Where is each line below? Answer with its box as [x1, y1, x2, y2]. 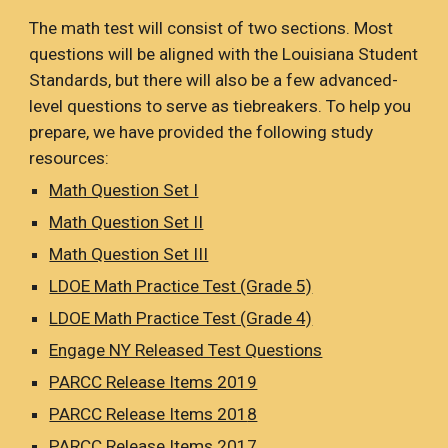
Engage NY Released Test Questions [49, 340, 323, 361]
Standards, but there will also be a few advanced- [29, 70, 399, 91]
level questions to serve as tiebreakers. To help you [29, 96, 412, 117]
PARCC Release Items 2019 [49, 372, 258, 393]
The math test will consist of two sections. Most [29, 18, 394, 39]
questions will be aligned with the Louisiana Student [29, 44, 419, 65]
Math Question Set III [49, 244, 209, 265]
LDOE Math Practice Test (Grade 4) [49, 308, 313, 329]
